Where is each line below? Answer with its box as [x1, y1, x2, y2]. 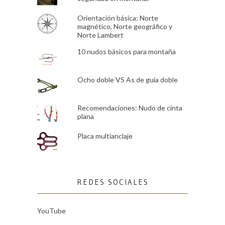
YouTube [37, 206, 66, 215]
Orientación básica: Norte [77, 13, 158, 22]
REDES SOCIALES [76, 177, 149, 187]
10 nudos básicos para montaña [77, 47, 176, 56]
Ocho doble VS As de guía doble [77, 75, 178, 84]
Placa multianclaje [77, 131, 133, 140]
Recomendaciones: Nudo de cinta [77, 103, 182, 112]
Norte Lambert [77, 30, 124, 39]
